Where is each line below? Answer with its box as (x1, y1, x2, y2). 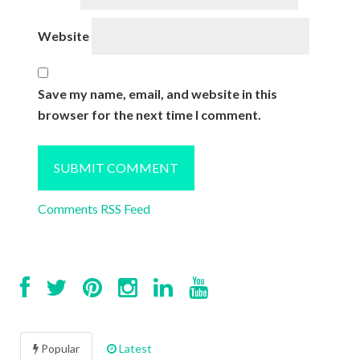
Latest (117, 341, 152, 355)
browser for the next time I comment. (37, 106, 261, 122)
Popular (39, 341, 80, 355)
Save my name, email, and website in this (37, 85, 277, 101)
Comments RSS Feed (37, 200, 150, 216)
